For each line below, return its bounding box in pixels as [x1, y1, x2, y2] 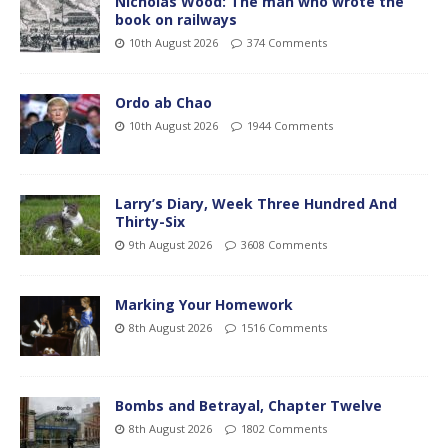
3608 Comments [241, 236, 327, 252]
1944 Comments [247, 117, 333, 133]
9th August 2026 [129, 236, 212, 252]
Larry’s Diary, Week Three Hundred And [115, 193, 397, 213]
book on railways [115, 9, 237, 29]
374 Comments [247, 34, 327, 50]
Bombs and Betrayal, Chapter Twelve [115, 395, 382, 415]
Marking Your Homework [115, 294, 293, 314]
